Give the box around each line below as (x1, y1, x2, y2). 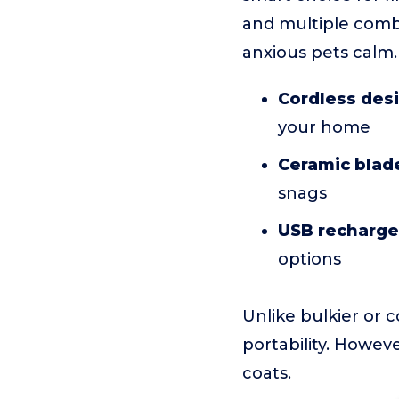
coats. (242, 363, 291, 384)
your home (278, 118, 370, 138)
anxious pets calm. (242, 43, 397, 63)
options (278, 249, 341, 270)
